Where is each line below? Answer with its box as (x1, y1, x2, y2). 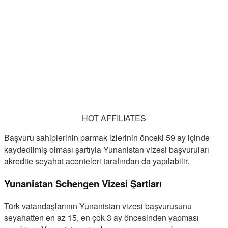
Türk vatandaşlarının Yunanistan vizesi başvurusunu (4, 199, 192, 212)
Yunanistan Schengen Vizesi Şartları (4, 176, 162, 190)
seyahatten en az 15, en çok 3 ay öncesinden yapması (4, 211, 199, 223)
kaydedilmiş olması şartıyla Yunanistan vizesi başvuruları (4, 144, 209, 156)
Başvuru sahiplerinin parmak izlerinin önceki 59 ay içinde (4, 132, 210, 144)
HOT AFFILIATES (82, 112, 146, 124)
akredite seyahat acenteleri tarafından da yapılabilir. (4, 155, 189, 167)
